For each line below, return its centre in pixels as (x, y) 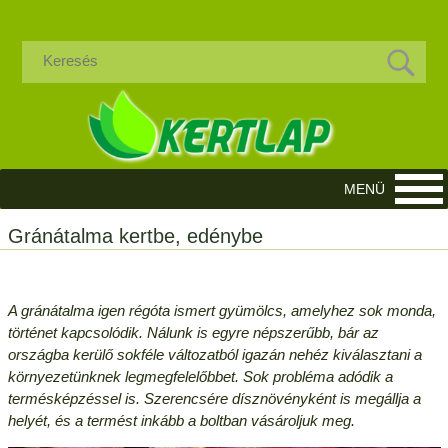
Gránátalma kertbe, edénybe (135, 235)
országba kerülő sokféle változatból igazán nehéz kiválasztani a (214, 354)
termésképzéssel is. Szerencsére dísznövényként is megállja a (214, 398)
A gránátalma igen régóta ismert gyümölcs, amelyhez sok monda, (221, 310)
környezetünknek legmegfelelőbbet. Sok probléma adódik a (200, 376)
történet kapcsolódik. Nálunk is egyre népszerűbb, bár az (193, 332)
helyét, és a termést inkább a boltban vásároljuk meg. (181, 420)
